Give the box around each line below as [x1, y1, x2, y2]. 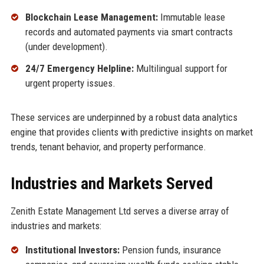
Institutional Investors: [25, 244, 120, 256]
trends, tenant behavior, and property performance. [10, 141, 206, 153]
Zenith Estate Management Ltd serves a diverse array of [10, 205, 229, 217]
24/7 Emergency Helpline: [25, 62, 134, 75]
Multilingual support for [133, 62, 227, 75]
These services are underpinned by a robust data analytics [10, 111, 237, 124]
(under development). [25, 40, 108, 52]
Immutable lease [157, 11, 225, 23]
